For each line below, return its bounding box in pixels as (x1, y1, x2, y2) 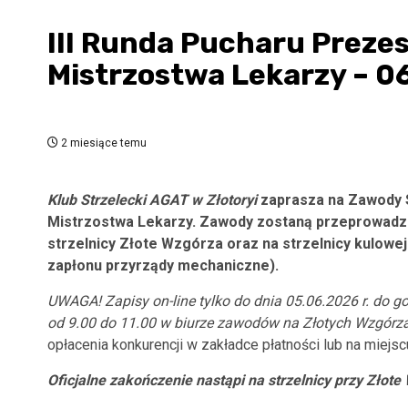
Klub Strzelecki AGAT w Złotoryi (47, 191, 257, 209)
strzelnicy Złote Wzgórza (47, 235, 223, 252)
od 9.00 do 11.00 (47, 314, 159, 331)
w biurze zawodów (159, 314, 279, 331)
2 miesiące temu (58, 137, 147, 149)
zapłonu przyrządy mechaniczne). (47, 257, 279, 274)
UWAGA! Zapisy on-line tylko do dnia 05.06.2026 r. (47, 292, 372, 310)
